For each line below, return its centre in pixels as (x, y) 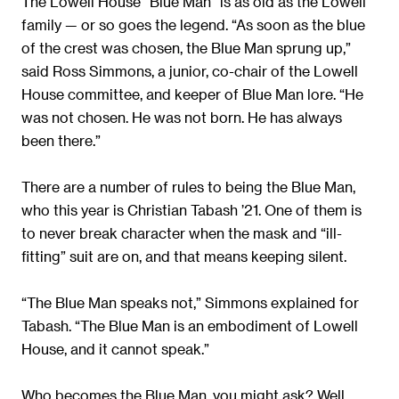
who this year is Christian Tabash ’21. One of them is (191, 209)
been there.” (61, 140)
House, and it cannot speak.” (115, 348)
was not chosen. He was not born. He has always (182, 117)
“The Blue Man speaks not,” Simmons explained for (190, 302)
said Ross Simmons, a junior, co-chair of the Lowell (190, 70)
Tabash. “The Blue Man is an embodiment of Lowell (190, 325)
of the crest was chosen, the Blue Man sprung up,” (186, 47)
